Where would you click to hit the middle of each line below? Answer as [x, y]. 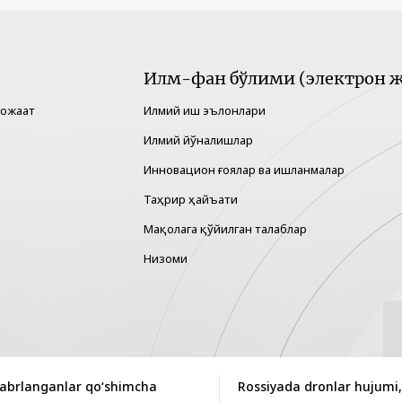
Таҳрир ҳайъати [191, 200]
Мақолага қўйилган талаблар [225, 229]
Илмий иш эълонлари [205, 111]
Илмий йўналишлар [198, 140]
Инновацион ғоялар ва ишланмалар [244, 170]
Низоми [166, 259]
